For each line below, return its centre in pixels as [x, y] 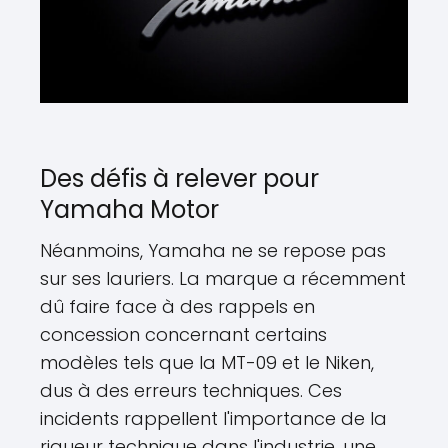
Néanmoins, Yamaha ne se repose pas [213, 251]
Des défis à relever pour [179, 179]
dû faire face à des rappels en [177, 307]
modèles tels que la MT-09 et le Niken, [207, 363]
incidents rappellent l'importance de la [213, 419]
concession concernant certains [183, 335]
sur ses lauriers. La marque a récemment [223, 279]
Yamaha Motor [129, 210]
